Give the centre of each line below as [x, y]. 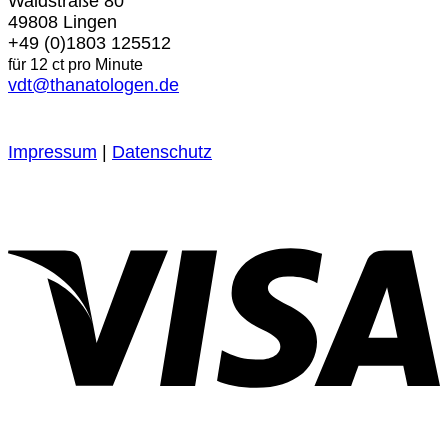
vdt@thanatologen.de [93, 85]
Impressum [52, 151]
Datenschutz [162, 151]
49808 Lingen [62, 22]
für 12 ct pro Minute [75, 65]
